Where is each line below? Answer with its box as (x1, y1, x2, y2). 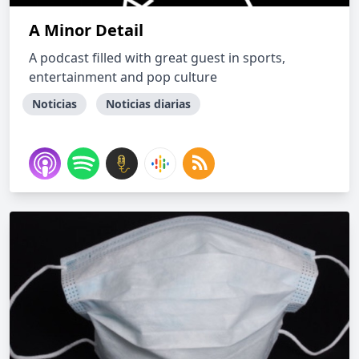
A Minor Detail (29, 19, 143, 41)
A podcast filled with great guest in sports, (29, 49, 285, 67)
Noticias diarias (106, 96, 191, 111)
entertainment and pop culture (29, 68, 217, 86)
